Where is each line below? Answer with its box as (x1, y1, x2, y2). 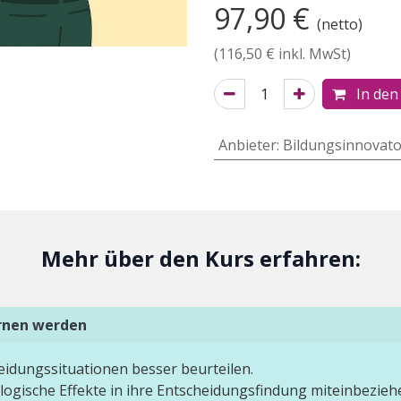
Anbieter (218, 135, 277, 155)
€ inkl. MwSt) (262, 44, 351, 64)
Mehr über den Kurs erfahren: (40, 243, 361, 273)
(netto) (317, 14, 363, 34)
